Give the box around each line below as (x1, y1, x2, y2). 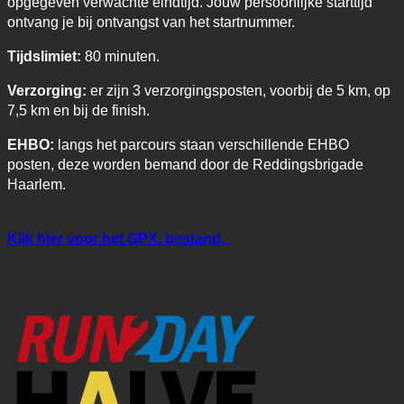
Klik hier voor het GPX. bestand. (7, 230, 228, 246)
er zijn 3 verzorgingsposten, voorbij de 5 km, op (87, 82, 390, 98)
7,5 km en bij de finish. (7, 102, 150, 118)
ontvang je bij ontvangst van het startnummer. (7, 14, 295, 30)
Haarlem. (7, 176, 66, 192)
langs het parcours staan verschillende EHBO (58, 136, 349, 152)
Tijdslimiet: (7, 48, 81, 64)
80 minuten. (81, 48, 160, 64)
